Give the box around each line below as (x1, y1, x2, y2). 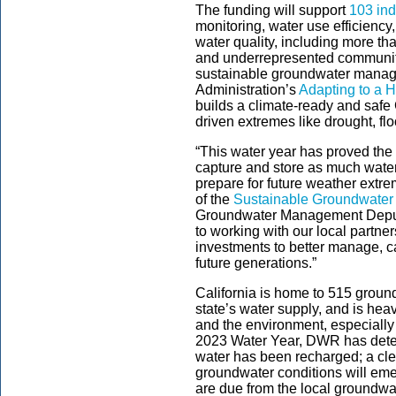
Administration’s (195, 82, 299, 97)
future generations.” (195, 255, 316, 270)
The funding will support (195, 3, 349, 18)
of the (195, 192, 233, 207)
